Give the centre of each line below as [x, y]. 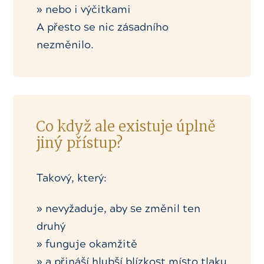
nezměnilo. [65, 45]
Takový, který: [73, 178]
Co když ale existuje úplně [126, 127]
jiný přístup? [80, 143]
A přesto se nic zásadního [103, 27]
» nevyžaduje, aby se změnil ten [119, 208]
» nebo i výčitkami [84, 10]
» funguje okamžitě [87, 244]
